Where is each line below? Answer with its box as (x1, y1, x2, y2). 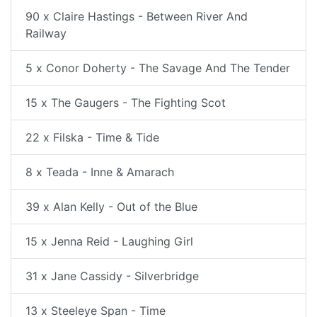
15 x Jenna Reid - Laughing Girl (25, 234, 193, 248)
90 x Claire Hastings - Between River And (25, 8, 248, 23)
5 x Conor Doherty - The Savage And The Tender (25, 60, 290, 75)
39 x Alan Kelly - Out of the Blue (25, 199, 197, 214)
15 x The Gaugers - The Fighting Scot (25, 95, 226, 110)
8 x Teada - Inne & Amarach (25, 164, 174, 179)
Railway (25, 25, 67, 40)
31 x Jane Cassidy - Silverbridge (25, 268, 199, 283)
